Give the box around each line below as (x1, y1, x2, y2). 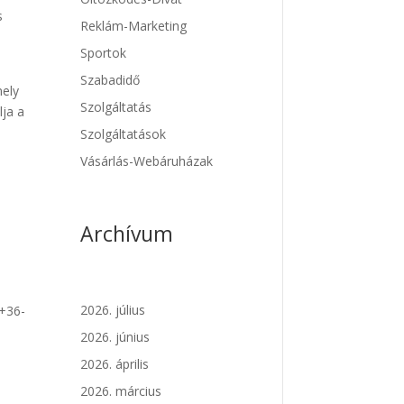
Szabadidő (80, 71, 141, 89)
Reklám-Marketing (80, 17, 188, 35)
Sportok (80, 44, 127, 62)
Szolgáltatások (80, 125, 167, 143)
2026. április (80, 355, 150, 373)
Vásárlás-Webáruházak (80, 152, 214, 170)
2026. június (80, 328, 151, 346)
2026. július (80, 301, 146, 319)
